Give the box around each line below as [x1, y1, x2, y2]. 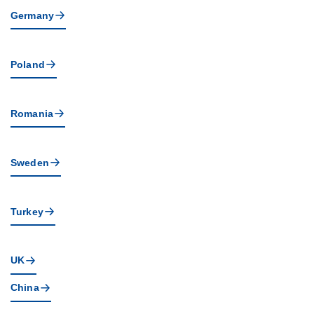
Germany [11, 9, 54, 21]
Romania [11, 107, 53, 119]
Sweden [11, 156, 49, 168]
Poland [11, 58, 45, 70]
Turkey [11, 205, 43, 217]
